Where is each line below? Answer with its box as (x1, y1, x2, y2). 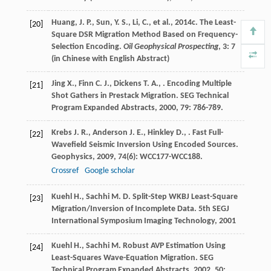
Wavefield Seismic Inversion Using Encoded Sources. (51, 140, 238, 150)
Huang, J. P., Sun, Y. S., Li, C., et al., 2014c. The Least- (51, 18, 236, 28)
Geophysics (51, 152, 93, 162)
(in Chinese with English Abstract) (51, 54, 169, 64)
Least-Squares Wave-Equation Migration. (51, 253, 200, 263)
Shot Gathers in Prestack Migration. (51, 91, 180, 101)
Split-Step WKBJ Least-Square (130, 192, 238, 202)
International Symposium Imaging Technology (51, 217, 215, 226)
